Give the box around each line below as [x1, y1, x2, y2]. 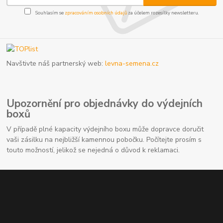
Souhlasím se [34, 9, 65, 16]
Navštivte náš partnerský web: [6, 59, 106, 69]
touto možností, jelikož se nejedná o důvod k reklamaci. [6, 145, 180, 155]
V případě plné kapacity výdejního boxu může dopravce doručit [6, 124, 204, 134]
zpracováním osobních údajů [64, 9, 127, 16]
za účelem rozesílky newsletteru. [126, 9, 199, 16]
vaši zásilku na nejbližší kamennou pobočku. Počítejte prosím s [6, 134, 202, 144]
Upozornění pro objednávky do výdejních [6, 96, 203, 111]
